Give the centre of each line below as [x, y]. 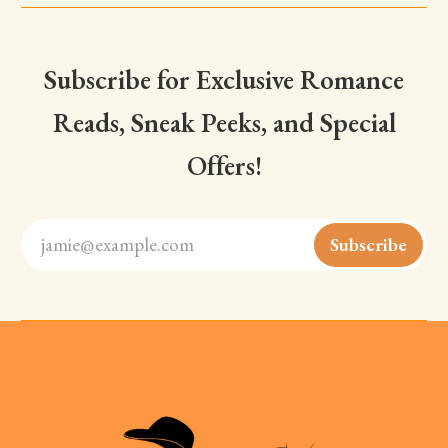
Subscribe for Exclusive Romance [224, 79]
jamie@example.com [117, 245]
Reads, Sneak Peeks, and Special [224, 122]
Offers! [224, 165]
